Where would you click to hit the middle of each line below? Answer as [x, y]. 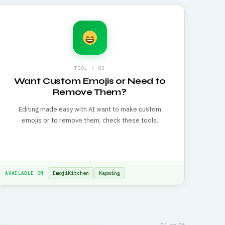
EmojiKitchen [71, 173]
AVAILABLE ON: [26, 173]
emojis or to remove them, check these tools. [90, 120]
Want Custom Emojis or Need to [90, 81]
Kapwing [109, 173]
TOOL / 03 [90, 68]
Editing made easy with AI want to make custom [90, 109]
